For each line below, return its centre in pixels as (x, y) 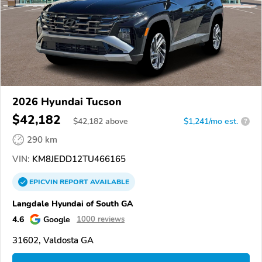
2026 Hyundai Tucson (67, 101)
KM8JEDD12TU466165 (78, 159)
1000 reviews (101, 219)
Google (57, 219)
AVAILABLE (109, 182)
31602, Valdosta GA (53, 240)
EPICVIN (44, 182)
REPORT (74, 182)
